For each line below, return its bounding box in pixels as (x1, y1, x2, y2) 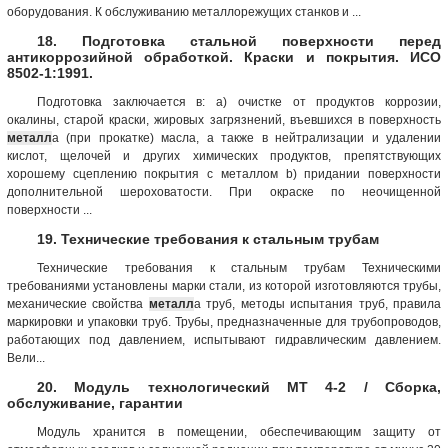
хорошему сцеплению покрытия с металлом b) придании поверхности (7, 166, 441, 181)
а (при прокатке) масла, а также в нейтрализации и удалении (52, 130, 441, 145)
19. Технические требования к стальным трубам (37, 230, 379, 247)
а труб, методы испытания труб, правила (193, 296, 442, 311)
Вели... (7, 350, 45, 365)
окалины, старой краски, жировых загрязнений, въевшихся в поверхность (7, 112, 441, 127)
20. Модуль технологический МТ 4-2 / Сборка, (37, 378, 441, 395)
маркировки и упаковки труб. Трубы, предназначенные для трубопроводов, (7, 314, 441, 329)
